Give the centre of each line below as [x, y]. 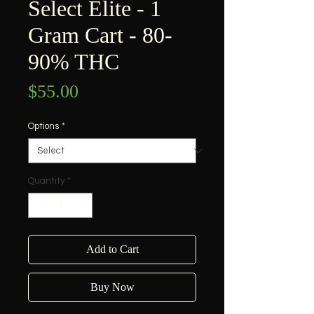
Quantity [46, 181]
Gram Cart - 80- [100, 35]
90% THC [74, 62]
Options [43, 127]
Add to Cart [112, 249]
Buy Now [112, 287]
